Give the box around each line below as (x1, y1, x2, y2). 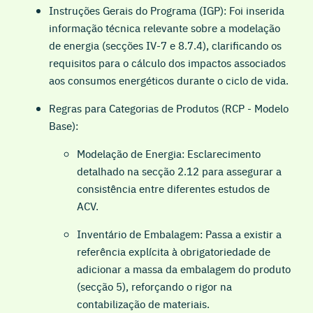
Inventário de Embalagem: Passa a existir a (77, 226, 282, 242)
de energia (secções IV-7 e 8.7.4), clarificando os (49, 38, 282, 53)
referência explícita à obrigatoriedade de (77, 244, 270, 259)
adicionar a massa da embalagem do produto (77, 261, 291, 277)
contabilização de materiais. (77, 296, 210, 312)
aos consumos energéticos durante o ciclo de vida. (49, 73, 289, 88)
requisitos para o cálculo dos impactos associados (49, 55, 286, 71)
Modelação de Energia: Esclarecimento (77, 146, 261, 161)
